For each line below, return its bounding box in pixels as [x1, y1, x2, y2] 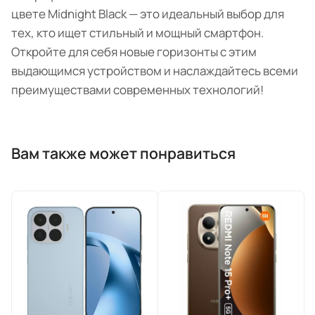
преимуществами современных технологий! [11, 82, 264, 98]
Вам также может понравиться [11, 143, 236, 164]
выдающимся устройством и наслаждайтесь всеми [11, 63, 298, 79]
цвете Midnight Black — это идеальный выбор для [11, 6, 284, 22]
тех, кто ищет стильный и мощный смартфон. [11, 25, 264, 41]
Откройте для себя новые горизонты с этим [11, 44, 257, 60]
